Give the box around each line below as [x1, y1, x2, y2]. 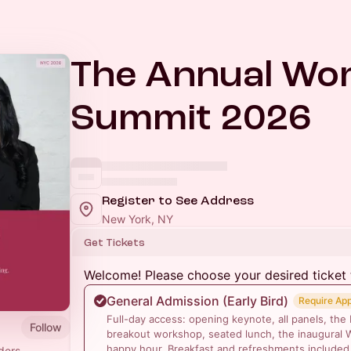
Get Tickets [84, 237, 145, 248]
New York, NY [102, 212, 173, 226]
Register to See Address [102, 194, 254, 208]
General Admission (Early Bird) [107, 293, 288, 309]
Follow [30, 320, 62, 334]
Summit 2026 [71, 97, 311, 139]
